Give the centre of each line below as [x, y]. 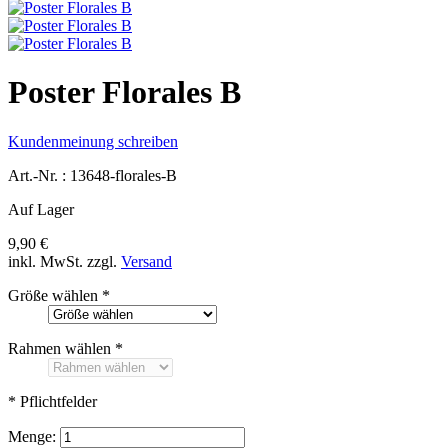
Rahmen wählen [59, 348]
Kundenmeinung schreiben [93, 141]
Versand [146, 261]
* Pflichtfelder [52, 401]
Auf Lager [41, 209]
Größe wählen [53, 295]
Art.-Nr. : [39, 175]
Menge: [32, 436]
